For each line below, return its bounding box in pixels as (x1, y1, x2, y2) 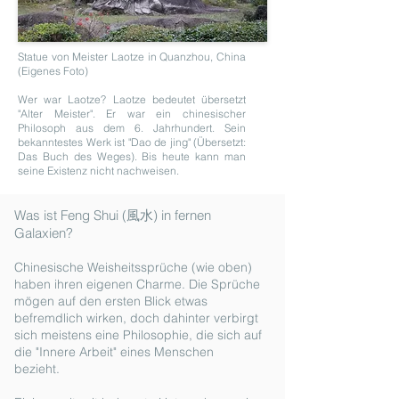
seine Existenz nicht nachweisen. (18, 164, 179, 177)
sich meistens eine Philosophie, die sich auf (14, 327, 262, 343)
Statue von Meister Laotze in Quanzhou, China (18, 50, 246, 63)
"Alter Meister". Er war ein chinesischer (18, 107, 246, 120)
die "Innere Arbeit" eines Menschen (14, 344, 214, 360)
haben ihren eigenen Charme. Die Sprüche (14, 276, 260, 292)
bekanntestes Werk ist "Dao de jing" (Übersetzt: (18, 135, 246, 149)
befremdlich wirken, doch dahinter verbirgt (14, 310, 258, 326)
